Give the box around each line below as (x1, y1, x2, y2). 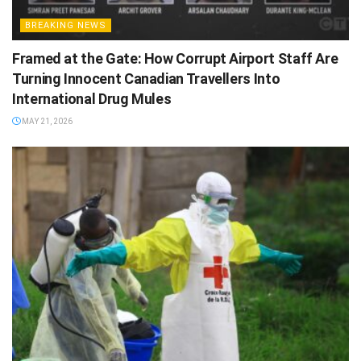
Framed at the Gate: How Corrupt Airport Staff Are (12, 49, 338, 67)
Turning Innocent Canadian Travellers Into (12, 69, 280, 87)
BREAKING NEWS (25, 19, 106, 31)
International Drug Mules (12, 89, 172, 107)
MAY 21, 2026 (20, 116, 73, 126)
